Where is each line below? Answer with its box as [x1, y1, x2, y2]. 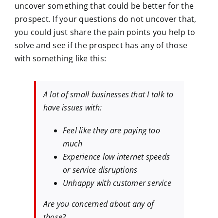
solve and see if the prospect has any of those [15, 40, 188, 51]
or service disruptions [63, 164, 138, 176]
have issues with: [43, 102, 102, 113]
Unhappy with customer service [63, 178, 171, 189]
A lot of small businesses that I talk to [43, 89, 174, 100]
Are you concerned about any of [43, 199, 154, 210]
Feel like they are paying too [63, 125, 160, 136]
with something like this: [15, 53, 107, 64]
